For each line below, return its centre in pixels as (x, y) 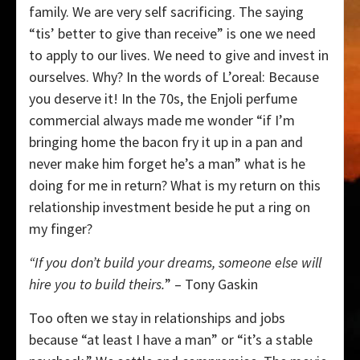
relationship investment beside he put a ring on (170, 207)
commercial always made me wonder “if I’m (162, 120)
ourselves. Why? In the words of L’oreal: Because (174, 76)
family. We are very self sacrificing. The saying (166, 11)
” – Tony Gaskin (211, 284)
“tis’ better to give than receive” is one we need (172, 33)
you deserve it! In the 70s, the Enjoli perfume (163, 98)
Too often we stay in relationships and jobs (157, 317)
